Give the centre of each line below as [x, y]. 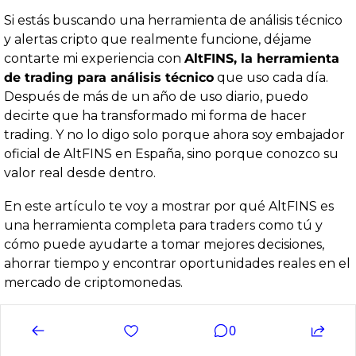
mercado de [44, 283]
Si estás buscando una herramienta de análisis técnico [173, 21]
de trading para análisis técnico [109, 78]
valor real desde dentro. [80, 173]
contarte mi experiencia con [94, 59]
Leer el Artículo [178, 333]
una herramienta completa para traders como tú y [163, 226]
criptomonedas [132, 283]
